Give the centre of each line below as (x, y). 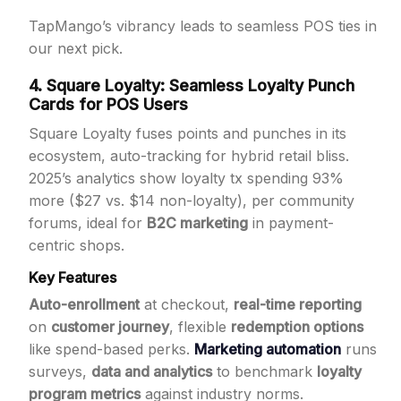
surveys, (60, 371)
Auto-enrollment (84, 304)
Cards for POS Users (108, 104)
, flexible (200, 327)
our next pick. (76, 48)
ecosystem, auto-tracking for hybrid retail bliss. (189, 156)
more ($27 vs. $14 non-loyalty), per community (192, 200)
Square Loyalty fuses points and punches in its (188, 133)
